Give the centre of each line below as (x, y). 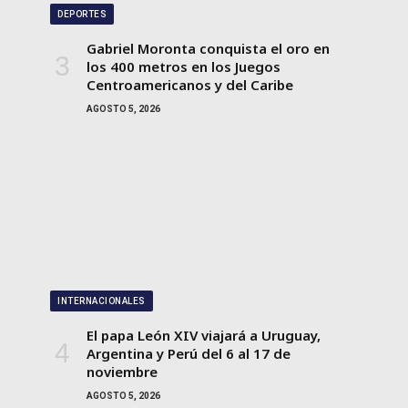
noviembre (122, 371)
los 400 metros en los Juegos (184, 66)
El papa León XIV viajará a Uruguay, (204, 335)
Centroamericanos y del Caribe (190, 84)
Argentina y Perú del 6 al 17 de (189, 353)
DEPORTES (82, 14)
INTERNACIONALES (102, 301)
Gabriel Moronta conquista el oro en (208, 48)
